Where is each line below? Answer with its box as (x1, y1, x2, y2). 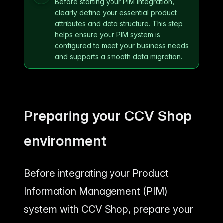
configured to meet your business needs (55, 41, 189, 50)
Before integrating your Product (24, 167, 169, 180)
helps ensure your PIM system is (55, 30, 160, 39)
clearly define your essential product (55, 8, 177, 17)
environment (24, 132, 106, 149)
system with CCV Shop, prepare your (24, 203, 193, 216)
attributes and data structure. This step (55, 19, 183, 28)
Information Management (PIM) (24, 185, 168, 198)
